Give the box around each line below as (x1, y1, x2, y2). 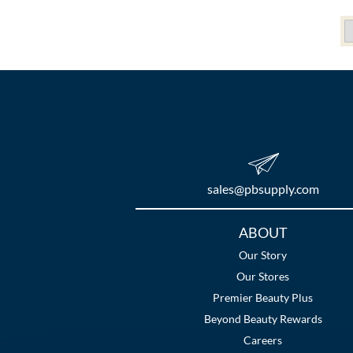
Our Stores (236, 269, 290, 284)
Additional (135, 222, 219, 245)
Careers (243, 333, 283, 347)
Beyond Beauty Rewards (203, 312, 322, 326)
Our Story (239, 248, 288, 262)
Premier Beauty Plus (213, 291, 314, 305)
